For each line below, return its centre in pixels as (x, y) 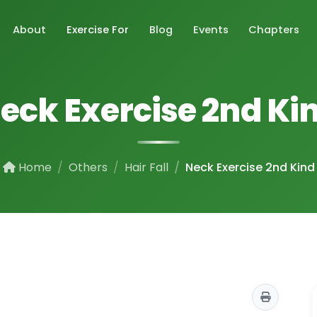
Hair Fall (146, 167)
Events (211, 29)
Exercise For (98, 29)
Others (88, 167)
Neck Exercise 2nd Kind (250, 167)
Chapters (274, 29)
